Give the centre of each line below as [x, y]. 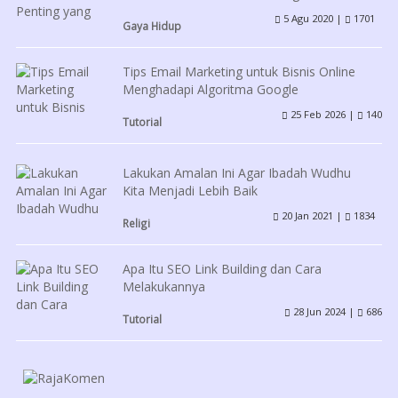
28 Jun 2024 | [324, 311]
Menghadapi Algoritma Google [210, 89]
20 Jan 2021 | [311, 215]
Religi [136, 223]
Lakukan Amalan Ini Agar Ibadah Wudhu [236, 172]
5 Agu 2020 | [312, 18]
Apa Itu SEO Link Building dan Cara [222, 268]
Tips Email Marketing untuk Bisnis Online [239, 71]
